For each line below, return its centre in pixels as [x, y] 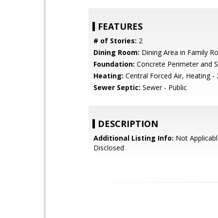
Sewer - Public [164, 88]
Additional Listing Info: [134, 138]
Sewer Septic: [117, 88]
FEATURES [120, 27]
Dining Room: [117, 53]
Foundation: [114, 64]
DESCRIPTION [128, 124]
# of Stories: [115, 41]
